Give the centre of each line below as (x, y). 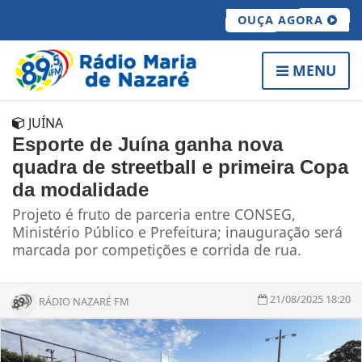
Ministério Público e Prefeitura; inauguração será (177, 232)
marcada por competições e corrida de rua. (157, 250)
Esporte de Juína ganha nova (147, 145)
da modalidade (80, 190)
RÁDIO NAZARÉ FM (84, 301)
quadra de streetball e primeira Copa (180, 167)
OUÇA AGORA (282, 19)
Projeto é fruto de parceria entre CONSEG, (154, 215)
